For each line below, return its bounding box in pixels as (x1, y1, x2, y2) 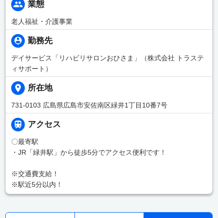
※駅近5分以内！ (11, 180, 63, 188)
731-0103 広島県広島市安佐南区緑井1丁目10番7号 (11, 101, 167, 109)
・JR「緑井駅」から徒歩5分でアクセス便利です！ (11, 148, 166, 156)
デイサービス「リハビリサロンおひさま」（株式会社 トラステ (11, 54, 204, 62)
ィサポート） (11, 64, 52, 73)
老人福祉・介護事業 (11, 17, 73, 25)
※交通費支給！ (11, 169, 59, 178)
